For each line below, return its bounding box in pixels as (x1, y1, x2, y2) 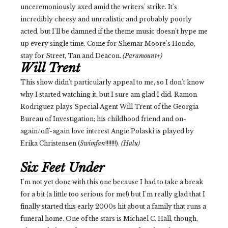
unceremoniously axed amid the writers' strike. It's (20, 3, 177, 11)
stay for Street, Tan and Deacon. (20, 52, 123, 60)
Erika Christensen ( (20, 139, 80, 148)
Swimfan (80, 139, 105, 148)
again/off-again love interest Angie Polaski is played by (20, 127, 194, 135)
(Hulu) (121, 139, 140, 148)
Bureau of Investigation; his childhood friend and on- (20, 115, 186, 123)
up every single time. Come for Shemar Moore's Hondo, (20, 40, 195, 48)
